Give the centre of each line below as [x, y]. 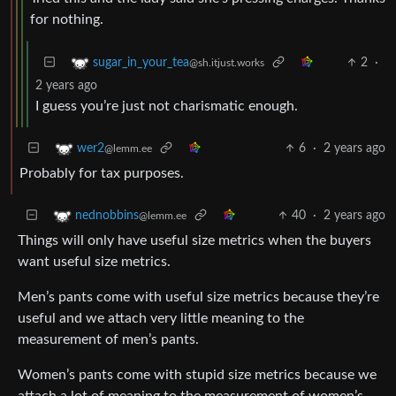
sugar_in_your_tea [141, 63]
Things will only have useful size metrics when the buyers [194, 240]
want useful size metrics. [94, 262]
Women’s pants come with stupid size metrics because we [197, 375]
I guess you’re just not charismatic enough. [167, 106]
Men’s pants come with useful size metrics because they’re [198, 297]
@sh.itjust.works [227, 63]
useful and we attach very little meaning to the [161, 318]
